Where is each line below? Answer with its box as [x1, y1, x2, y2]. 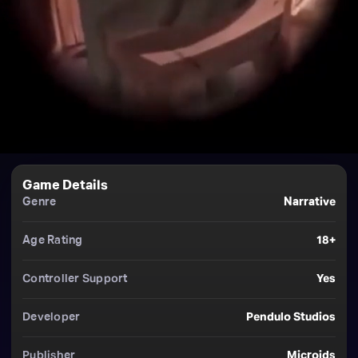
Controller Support [22, 273, 128, 284]
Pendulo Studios [246, 312, 336, 323]
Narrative [284, 197, 336, 208]
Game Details [22, 179, 108, 192]
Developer [22, 312, 81, 323]
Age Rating [22, 235, 83, 246]
